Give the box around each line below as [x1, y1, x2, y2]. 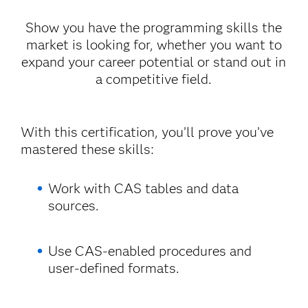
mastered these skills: [21, 141, 155, 157]
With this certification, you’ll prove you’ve [21, 124, 274, 140]
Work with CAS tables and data [47, 180, 239, 197]
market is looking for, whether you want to [25, 36, 282, 53]
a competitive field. [96, 71, 212, 87]
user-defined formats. [47, 260, 179, 276]
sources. [47, 197, 99, 214]
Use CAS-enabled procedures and [47, 243, 252, 259]
